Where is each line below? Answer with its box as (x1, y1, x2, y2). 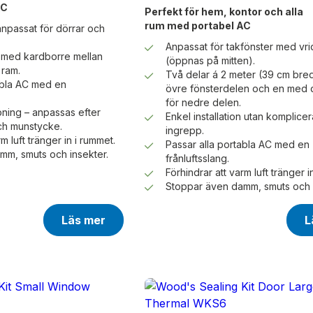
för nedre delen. (165, 96, 241, 109)
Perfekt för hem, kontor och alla (144, 6, 303, 18)
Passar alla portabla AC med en (165, 138, 310, 151)
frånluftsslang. (165, 152, 229, 165)
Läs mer (61, 213, 105, 228)
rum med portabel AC (144, 20, 251, 32)
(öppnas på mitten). (165, 54, 255, 67)
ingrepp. (165, 124, 204, 137)
